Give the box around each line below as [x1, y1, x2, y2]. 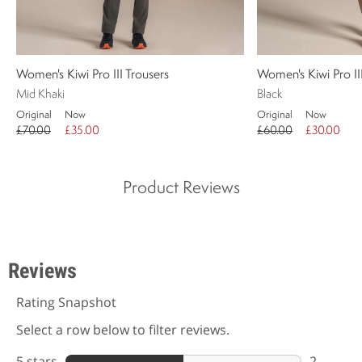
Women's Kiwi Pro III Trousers [16, 69, 169, 82]
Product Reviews [122, 180, 240, 198]
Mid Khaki [16, 89, 65, 102]
